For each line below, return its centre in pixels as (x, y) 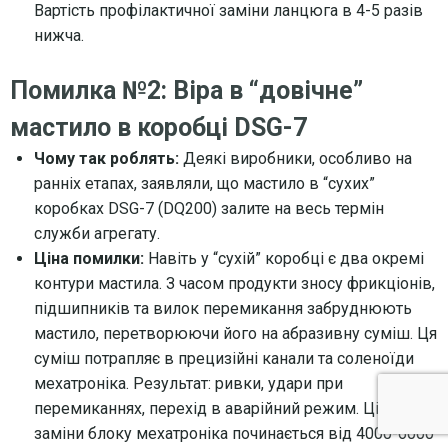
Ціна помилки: (89, 258)
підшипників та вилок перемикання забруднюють (223, 308)
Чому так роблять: (106, 158)
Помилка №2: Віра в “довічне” (186, 90)
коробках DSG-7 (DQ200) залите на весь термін (209, 208)
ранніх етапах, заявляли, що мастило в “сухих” (204, 183)
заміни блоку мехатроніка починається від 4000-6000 (234, 433)
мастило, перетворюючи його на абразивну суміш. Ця (235, 333)
